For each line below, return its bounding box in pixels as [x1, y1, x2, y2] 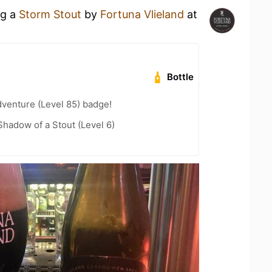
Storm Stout [19, 8, 81, 21]
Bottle [167, 71, 194, 83]
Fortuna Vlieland [100, 8, 184, 21]
